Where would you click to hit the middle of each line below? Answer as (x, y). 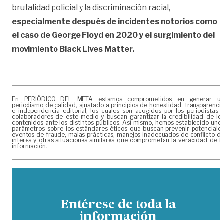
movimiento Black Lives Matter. (73, 49)
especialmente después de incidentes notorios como (114, 22)
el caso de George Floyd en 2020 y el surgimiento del (113, 35)
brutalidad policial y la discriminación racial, (91, 8)
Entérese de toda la (118, 206)
